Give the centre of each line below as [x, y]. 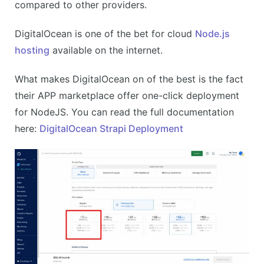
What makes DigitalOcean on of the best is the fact [129, 79]
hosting [32, 50]
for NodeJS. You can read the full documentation [124, 112]
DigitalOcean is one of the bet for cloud [105, 34]
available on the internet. [106, 50]
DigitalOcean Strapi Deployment [111, 128]
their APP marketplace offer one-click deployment [127, 95]
